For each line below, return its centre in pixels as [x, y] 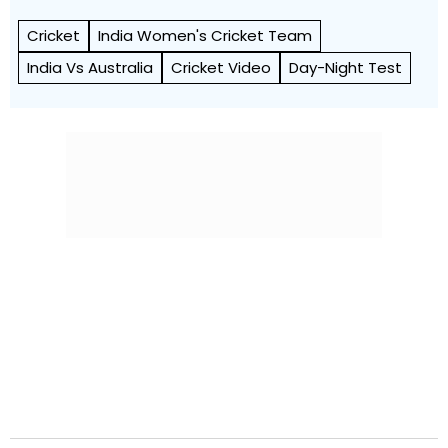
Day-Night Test [345, 67]
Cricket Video [221, 67]
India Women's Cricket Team [205, 35]
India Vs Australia [90, 67]
